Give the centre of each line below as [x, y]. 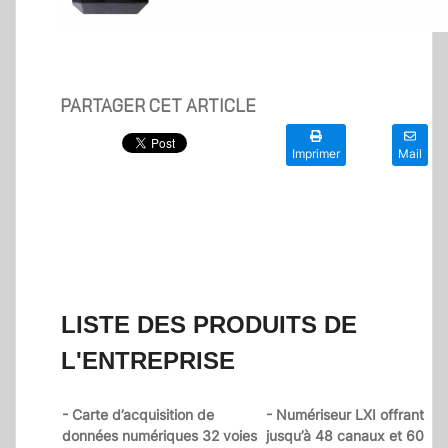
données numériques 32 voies [159, 436]
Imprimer [316, 154]
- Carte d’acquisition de [138, 415]
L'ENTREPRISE [148, 361]
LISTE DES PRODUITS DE [209, 325]
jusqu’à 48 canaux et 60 [345, 436]
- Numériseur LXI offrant [345, 415]
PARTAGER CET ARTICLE [158, 106]
